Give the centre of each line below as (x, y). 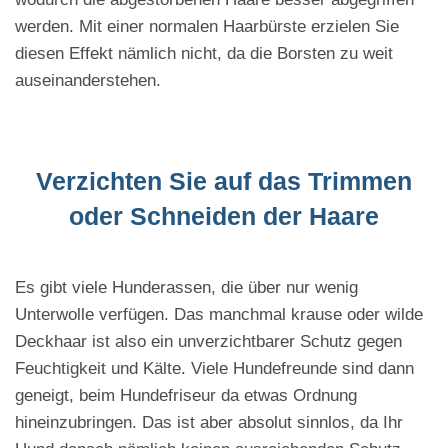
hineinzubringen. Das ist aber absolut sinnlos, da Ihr (209, 423)
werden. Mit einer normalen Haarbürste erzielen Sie (207, 27)
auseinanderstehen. (88, 81)
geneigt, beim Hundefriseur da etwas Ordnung (186, 396)
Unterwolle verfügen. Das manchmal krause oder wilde (219, 315)
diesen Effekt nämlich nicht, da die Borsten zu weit (204, 54)
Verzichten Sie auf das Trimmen (224, 181)
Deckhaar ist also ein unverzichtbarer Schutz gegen (208, 342)
